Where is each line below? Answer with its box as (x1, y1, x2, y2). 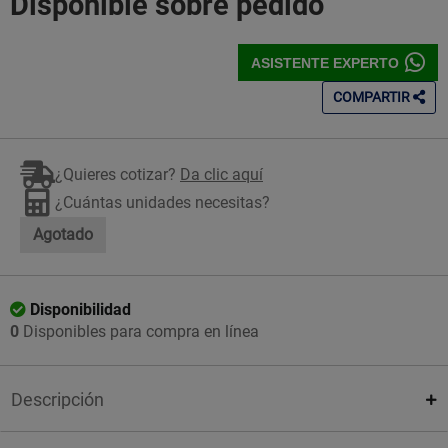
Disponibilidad (30, 300, 131, 319)
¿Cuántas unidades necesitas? (55, 193, 270, 212)
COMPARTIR (333, 89, 413, 105)
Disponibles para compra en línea (19, 322, 259, 341)
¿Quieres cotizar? (55, 165, 180, 184)
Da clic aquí (180, 165, 263, 184)
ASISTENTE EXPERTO (251, 54, 399, 71)
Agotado (33, 225, 93, 244)
